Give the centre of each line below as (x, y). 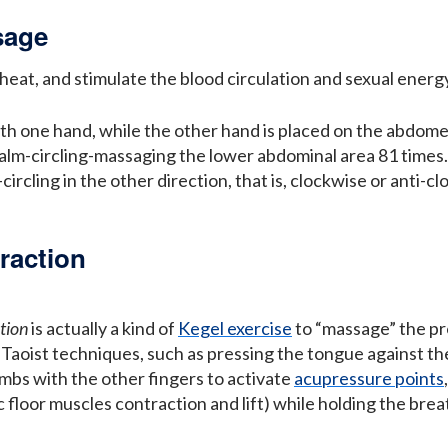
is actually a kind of (103, 327)
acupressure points (369, 377)
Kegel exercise (235, 327)
